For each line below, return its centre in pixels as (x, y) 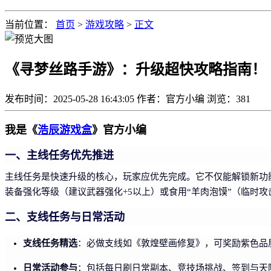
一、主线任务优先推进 (59, 155)
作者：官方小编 (171, 99)
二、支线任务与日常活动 (65, 217)
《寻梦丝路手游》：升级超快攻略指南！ (135, 69)
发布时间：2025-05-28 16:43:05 (70, 99)
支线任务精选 (50, 243)
